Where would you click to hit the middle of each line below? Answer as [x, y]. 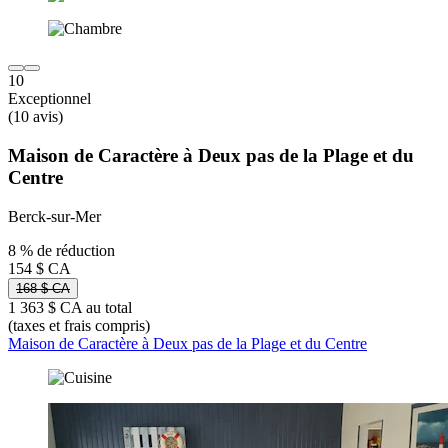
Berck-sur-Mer [54, 216]
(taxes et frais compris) [79, 325]
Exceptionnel [49, 99]
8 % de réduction [61, 250]
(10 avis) [35, 117]
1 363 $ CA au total [70, 307]
